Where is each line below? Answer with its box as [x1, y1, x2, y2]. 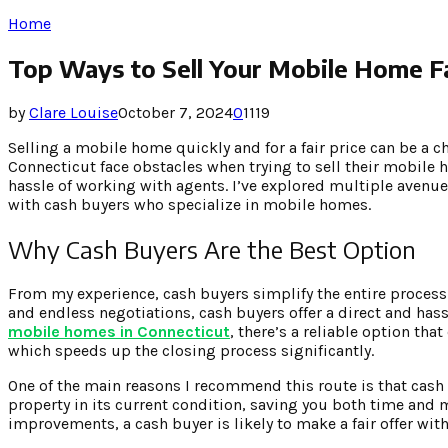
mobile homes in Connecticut [8, 321, 230, 341]
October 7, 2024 [118, 102, 233, 122]
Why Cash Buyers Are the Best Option [8, 233, 416, 264]
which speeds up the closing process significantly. [8, 340, 374, 360]
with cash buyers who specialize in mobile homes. [8, 194, 371, 214]
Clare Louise [29, 102, 118, 122]
